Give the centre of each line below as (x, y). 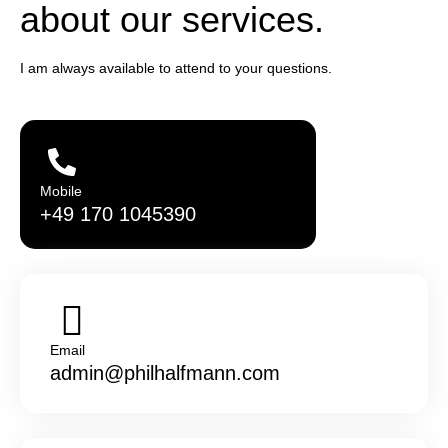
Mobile (61, 191)
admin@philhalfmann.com (165, 373)
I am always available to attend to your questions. (176, 68)
